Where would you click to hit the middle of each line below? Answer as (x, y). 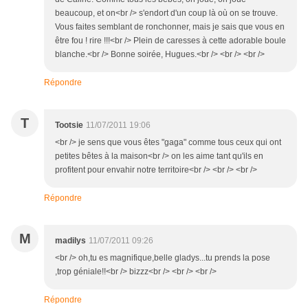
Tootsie (69, 125)
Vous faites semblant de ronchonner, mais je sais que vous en (170, 27)
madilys (70, 241)
